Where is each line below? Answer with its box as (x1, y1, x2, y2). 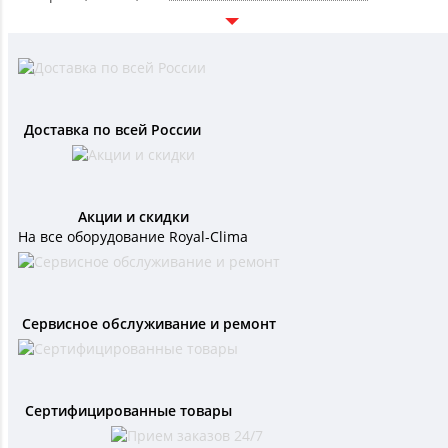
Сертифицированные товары (24, 401, 232, 421)
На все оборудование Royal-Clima (18, 227, 248, 247)
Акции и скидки (77, 207, 189, 227)
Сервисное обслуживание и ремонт (22, 314, 276, 334)
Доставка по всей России (23, 120, 201, 140)
